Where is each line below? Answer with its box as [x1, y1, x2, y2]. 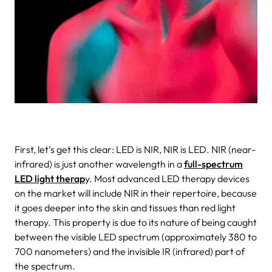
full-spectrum [184, 157, 243, 170]
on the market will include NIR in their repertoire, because [15, 186, 257, 199]
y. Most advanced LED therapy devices [85, 172, 250, 185]
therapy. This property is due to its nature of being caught [15, 216, 257, 228]
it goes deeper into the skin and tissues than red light [15, 201, 236, 214]
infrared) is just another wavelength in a [15, 157, 184, 170]
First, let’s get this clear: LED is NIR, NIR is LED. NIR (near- [15, 143, 256, 155]
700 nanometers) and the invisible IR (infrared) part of [15, 245, 245, 257]
